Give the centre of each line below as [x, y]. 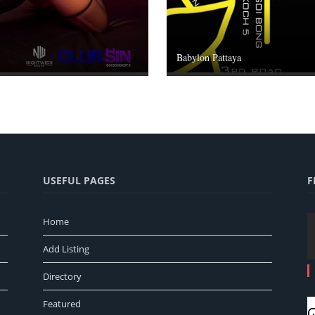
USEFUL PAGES [79, 181]
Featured [62, 304]
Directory [62, 277]
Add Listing [66, 249]
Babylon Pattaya [209, 58]
